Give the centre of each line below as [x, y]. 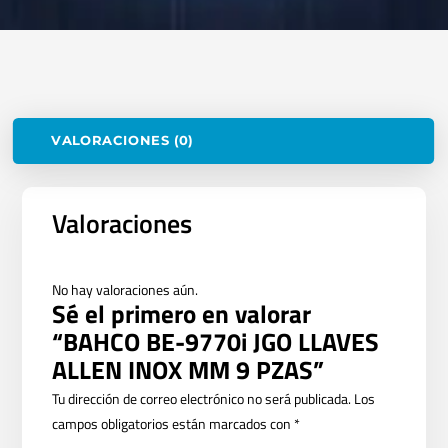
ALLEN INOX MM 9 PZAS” [188, 370]
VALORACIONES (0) [122, 141]
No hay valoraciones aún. [125, 290]
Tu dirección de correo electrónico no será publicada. [202, 399]
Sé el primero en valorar [182, 314]
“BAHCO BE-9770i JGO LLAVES [216, 342]
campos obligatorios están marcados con [173, 424]
